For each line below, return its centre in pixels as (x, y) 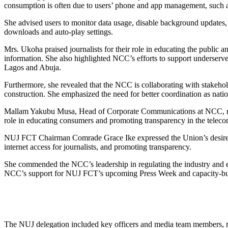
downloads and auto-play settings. (59, 32)
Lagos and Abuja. (33, 67)
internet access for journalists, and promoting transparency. (98, 147)
